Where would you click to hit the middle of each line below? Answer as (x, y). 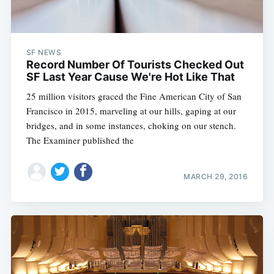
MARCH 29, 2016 (216, 176)
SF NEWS (44, 53)
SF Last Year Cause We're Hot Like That (130, 77)
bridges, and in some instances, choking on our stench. (131, 126)
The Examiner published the (80, 140)
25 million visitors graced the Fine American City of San (134, 96)
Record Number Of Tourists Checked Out (135, 65)
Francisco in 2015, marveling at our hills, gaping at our (131, 111)
